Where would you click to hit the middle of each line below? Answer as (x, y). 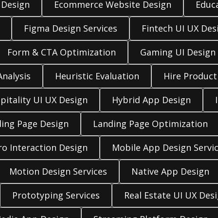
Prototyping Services (56, 195)
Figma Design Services (70, 28)
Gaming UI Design (178, 52)
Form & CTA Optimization (62, 52)
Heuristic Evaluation (97, 76)
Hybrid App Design (151, 100)
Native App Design (170, 171)
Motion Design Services (58, 171)
